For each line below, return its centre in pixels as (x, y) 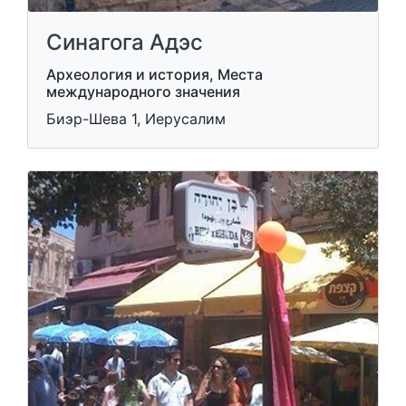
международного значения (143, 92)
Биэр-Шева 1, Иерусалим (136, 119)
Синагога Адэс (125, 42)
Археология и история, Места (155, 74)
